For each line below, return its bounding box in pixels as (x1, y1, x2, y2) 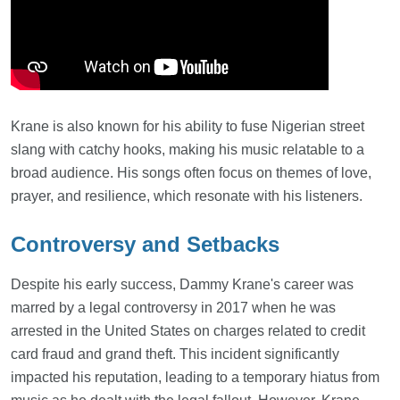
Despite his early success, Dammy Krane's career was (11, 277, 354, 293)
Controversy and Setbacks (11, 232, 279, 257)
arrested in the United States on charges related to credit (11, 323, 365, 339)
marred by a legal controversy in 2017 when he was (11, 300, 336, 316)
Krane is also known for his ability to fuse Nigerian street (11, 119, 364, 135)
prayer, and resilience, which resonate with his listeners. (11, 188, 362, 204)
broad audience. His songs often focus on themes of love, (11, 165, 371, 181)
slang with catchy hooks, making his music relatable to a (11, 142, 364, 158)
